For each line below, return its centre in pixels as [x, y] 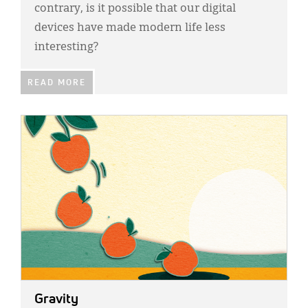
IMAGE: [36, 123]
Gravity [56, 299]
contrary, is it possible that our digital [135, 9]
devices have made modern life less [130, 29]
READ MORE [57, 84]
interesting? [66, 48]
